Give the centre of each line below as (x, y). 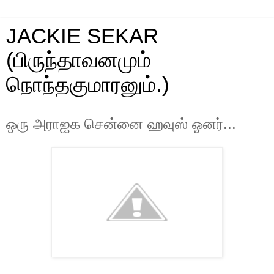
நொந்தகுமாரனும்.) (88, 84)
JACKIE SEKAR (82, 36)
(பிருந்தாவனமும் (79, 60)
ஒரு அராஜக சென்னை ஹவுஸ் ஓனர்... (121, 124)
